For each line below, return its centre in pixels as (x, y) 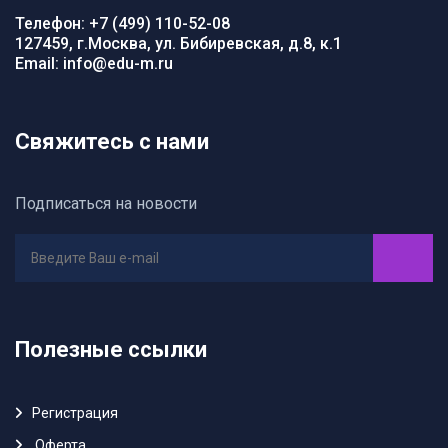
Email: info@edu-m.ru (94, 63)
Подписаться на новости (106, 203)
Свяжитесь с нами (112, 141)
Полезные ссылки (111, 349)
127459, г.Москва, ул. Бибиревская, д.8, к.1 (178, 43)
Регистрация (75, 412)
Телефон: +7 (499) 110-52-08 (122, 23)
